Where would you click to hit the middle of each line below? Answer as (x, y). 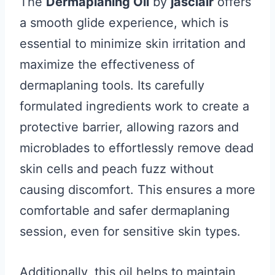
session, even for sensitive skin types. (130, 231)
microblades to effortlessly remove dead (137, 148)
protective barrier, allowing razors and (129, 127)
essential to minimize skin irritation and (133, 44)
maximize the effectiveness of (107, 64)
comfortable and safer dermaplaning (125, 211)
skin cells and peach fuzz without (117, 169)
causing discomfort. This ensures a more (137, 190)
